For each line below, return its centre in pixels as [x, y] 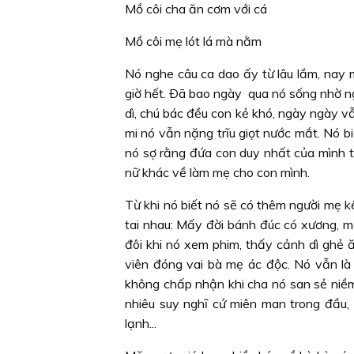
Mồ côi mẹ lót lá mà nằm [193, 41]
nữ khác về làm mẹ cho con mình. [217, 172]
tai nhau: [151, 224]
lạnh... [141, 323]
